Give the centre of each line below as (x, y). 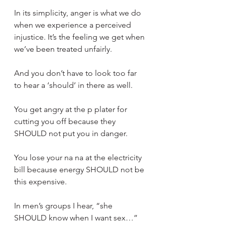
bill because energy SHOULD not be (80, 169)
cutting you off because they (66, 121)
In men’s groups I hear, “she (64, 205)
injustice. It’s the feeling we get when (80, 37)
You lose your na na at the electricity (79, 157)
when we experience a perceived (74, 25)
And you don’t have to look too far (76, 73)
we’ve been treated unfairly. (63, 49)
